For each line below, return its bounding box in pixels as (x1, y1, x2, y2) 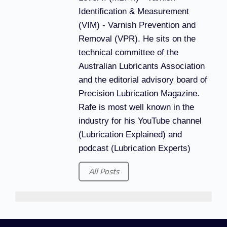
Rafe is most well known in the (79, 102, 194, 112)
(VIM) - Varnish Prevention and (79, 20, 196, 30)
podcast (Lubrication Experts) (79, 143, 191, 153)
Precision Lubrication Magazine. (79, 88, 200, 98)
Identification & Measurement (79, 6, 189, 16)
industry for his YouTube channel (79, 116, 202, 126)
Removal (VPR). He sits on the (79, 33, 196, 44)
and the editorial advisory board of (79, 74, 207, 85)
